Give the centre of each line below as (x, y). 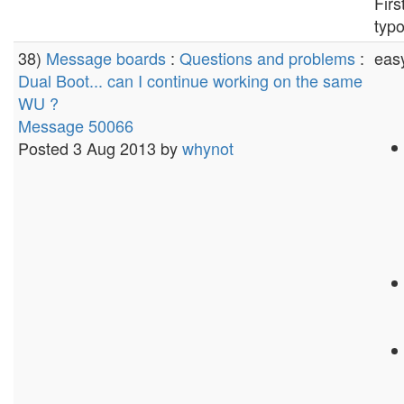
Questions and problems (267, 58)
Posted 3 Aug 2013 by (100, 148)
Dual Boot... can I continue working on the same (190, 80)
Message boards (106, 58)
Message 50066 (76, 125)
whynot (208, 148)
